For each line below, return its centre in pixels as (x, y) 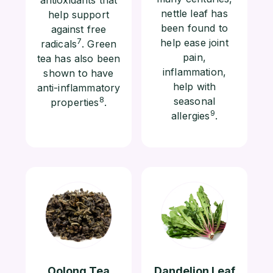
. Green (99, 44)
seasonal (194, 101)
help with (194, 86)
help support (79, 14)
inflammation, (194, 72)
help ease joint (194, 42)
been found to (194, 28)
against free (79, 29)
